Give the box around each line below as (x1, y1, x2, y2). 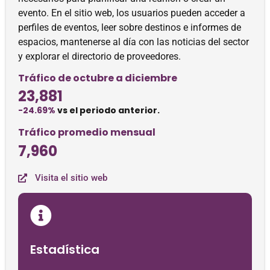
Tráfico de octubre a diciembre (18, 71, 177, 85)
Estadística (30, 241, 99, 258)
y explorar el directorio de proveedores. (18, 51, 181, 62)
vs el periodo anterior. (55, 104, 160, 116)
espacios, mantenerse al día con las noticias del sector (18, 36, 249, 48)
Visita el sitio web (35, 172, 107, 183)
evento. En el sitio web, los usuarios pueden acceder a (18, 7, 245, 19)
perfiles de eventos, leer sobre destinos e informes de (18, 22, 241, 33)
